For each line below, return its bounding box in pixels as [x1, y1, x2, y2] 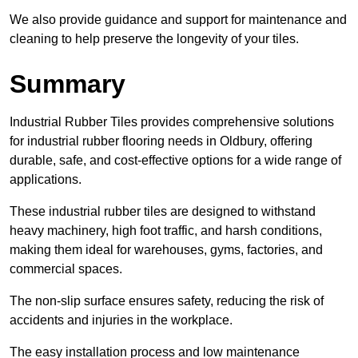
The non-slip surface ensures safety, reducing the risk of [10, 294, 324, 308]
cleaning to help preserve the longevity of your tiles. [10, 32, 299, 46]
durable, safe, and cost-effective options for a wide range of [10, 153, 341, 168]
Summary [10, 70, 125, 99]
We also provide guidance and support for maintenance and [10, 13, 347, 27]
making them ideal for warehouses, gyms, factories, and [10, 243, 323, 257]
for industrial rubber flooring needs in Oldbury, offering [10, 134, 312, 149]
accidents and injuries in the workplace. [10, 313, 233, 328]
